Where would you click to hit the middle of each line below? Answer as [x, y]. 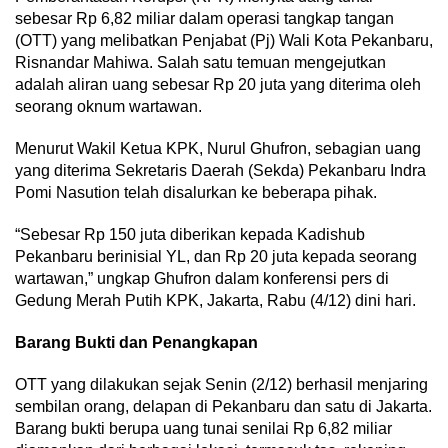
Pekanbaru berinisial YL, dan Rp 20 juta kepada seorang [216, 257]
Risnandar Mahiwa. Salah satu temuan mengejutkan [200, 63]
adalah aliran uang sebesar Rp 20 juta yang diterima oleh [218, 85]
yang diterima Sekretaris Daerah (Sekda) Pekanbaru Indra [220, 171]
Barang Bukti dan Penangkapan [136, 343]
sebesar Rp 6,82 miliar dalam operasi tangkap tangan [204, 19]
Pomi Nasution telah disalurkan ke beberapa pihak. [196, 193]
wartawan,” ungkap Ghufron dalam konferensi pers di [202, 279]
